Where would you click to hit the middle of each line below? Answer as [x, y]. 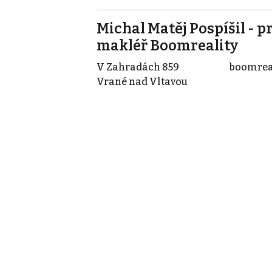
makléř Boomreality [167, 45]
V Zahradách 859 [138, 67]
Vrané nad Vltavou [142, 81]
